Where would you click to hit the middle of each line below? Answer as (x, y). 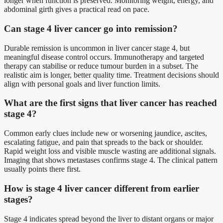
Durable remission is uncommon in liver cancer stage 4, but (97, 48)
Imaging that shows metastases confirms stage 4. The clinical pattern (111, 160)
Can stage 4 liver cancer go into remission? (91, 28)
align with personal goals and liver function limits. (82, 84)
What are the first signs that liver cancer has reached (111, 103)
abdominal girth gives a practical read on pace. (77, 9)
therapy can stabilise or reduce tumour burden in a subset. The (101, 66)
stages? (18, 199)
